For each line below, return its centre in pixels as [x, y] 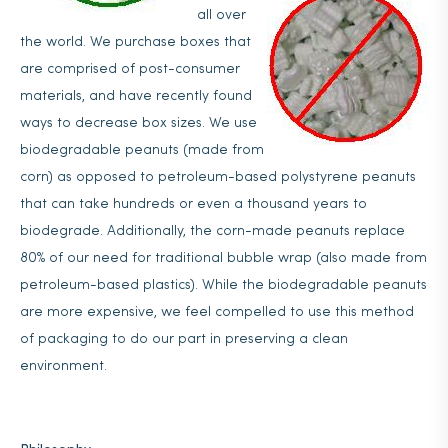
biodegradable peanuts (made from [142, 150]
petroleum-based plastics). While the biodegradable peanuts [223, 285]
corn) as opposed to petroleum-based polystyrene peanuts [218, 177]
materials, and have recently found [136, 96]
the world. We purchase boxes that [135, 42]
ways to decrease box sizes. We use [138, 123]
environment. [63, 366]
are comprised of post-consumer [130, 69]
